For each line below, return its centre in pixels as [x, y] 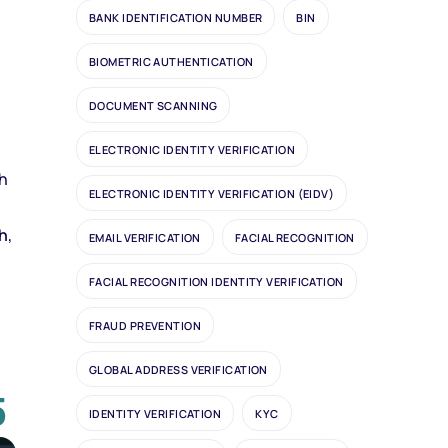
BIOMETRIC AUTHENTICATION [171, 61]
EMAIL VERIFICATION [145, 237]
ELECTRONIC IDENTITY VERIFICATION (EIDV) [212, 193]
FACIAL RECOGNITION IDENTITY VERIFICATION [216, 281]
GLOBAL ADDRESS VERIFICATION [178, 369]
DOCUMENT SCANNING [153, 105]
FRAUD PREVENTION [145, 325]
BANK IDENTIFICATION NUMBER [176, 17]
